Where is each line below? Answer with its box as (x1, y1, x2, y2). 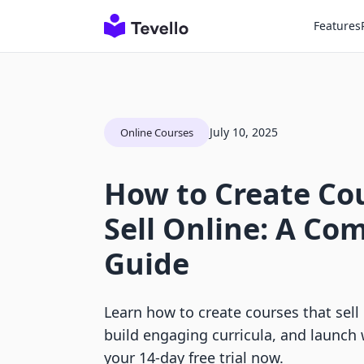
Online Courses (120, 125, 193, 140)
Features (314, 18, 361, 33)
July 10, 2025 (210, 124, 278, 140)
